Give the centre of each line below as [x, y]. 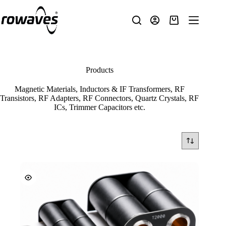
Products [99, 70]
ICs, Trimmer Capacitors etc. [99, 107]
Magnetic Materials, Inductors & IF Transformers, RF [99, 89]
